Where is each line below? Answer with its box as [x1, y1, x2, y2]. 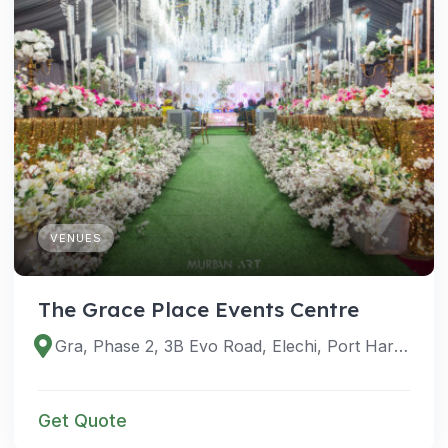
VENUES [50, 231, 102, 246]
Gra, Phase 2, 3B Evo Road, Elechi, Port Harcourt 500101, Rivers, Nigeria [394, 336, 409, 357]
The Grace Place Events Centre [38, 296, 359, 323]
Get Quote [38, 410, 127, 432]
